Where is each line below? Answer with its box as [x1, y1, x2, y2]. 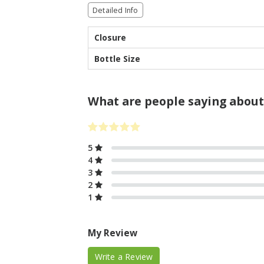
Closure [94, 32, 126, 43]
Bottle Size [94, 53, 140, 64]
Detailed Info [93, 5, 138, 15]
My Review [88, 227, 137, 240]
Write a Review [94, 250, 153, 262]
